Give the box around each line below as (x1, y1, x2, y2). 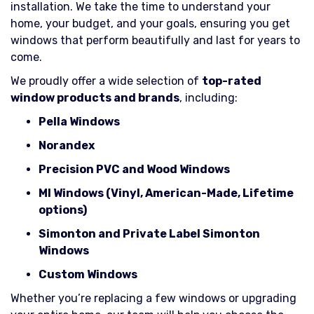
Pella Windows (39, 115, 120, 128)
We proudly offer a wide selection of (11, 74, 202, 88)
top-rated (202, 74, 261, 88)
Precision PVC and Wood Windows (39, 163, 230, 176)
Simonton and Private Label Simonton (39, 227, 260, 240)
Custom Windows (39, 268, 137, 281)
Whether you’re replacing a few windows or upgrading (11, 292, 296, 305)
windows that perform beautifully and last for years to (11, 34, 300, 47)
